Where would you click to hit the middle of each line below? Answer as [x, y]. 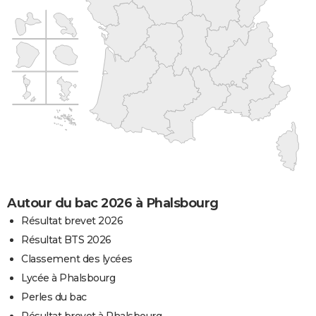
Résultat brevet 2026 [72, 220]
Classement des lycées [77, 259]
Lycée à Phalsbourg [68, 278]
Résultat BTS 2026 [66, 239]
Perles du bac [54, 297]
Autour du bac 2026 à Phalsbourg [113, 203]
